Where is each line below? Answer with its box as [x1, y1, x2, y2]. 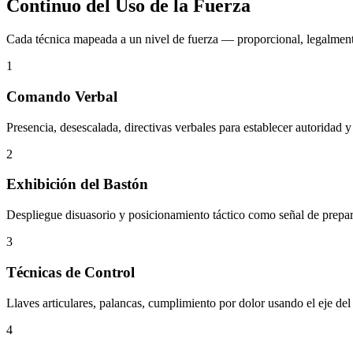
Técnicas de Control [6, 263, 135, 281]
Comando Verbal [6, 88, 117, 106]
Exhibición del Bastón [6, 176, 148, 193]
